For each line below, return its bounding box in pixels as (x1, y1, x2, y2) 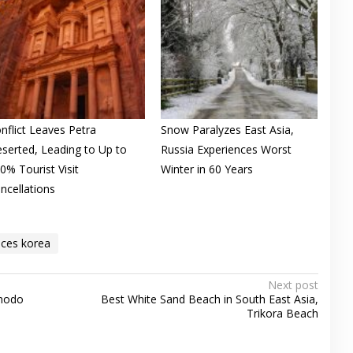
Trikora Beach (246, 305, 318, 321)
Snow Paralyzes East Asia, (160, 121, 294, 137)
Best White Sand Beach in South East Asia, (100, 291, 318, 307)
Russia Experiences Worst (160, 141, 292, 157)
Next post (267, 277, 318, 292)
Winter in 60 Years (160, 161, 253, 176)
